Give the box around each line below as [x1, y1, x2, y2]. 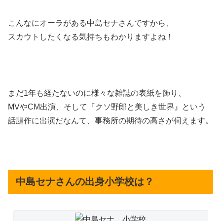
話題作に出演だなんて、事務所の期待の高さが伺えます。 [8, 116, 213, 125]
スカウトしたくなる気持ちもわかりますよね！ [8, 33, 174, 41]
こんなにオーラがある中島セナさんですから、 [8, 19, 174, 28]
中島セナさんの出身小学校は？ [16, 176, 154, 187]
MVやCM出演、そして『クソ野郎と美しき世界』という [8, 102, 206, 111]
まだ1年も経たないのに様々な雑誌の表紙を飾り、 [8, 88, 186, 97]
